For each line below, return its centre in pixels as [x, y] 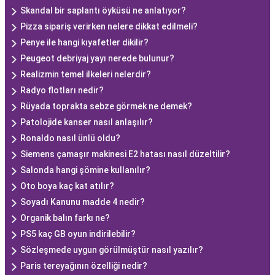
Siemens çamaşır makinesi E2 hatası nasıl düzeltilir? [125, 154]
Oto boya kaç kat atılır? [67, 186]
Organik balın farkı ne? [65, 218]
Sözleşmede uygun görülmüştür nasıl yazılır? [112, 250]
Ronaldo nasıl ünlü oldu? [70, 138]
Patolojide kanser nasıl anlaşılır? [87, 122]
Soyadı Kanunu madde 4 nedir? [83, 202]
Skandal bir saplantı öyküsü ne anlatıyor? [103, 10]
